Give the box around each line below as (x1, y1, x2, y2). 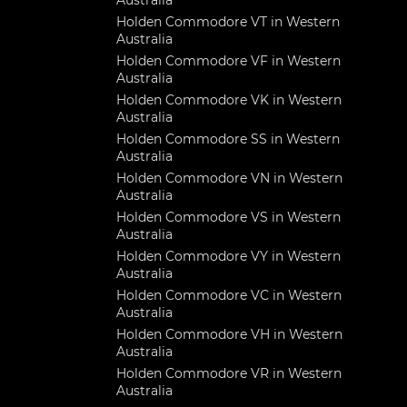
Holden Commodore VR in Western (116, 365, 342, 382)
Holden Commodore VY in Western (116, 248, 341, 264)
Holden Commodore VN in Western (116, 170, 342, 186)
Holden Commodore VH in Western (116, 326, 342, 342)
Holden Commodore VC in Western (116, 287, 342, 303)
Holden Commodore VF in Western (116, 53, 341, 69)
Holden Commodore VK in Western (116, 92, 342, 108)
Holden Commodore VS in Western (116, 209, 341, 225)
